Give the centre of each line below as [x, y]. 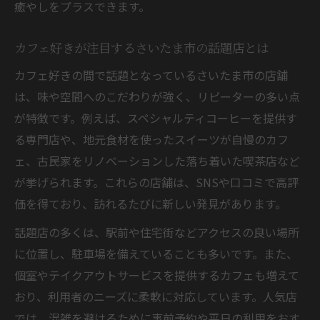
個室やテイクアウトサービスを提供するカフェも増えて [157, 275]
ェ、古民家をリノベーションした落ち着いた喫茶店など [157, 160]
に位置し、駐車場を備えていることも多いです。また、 [156, 253]
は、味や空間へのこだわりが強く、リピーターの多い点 [157, 96]
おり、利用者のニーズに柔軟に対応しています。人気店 [156, 296]
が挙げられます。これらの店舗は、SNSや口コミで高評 [156, 182]
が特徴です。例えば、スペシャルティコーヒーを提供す [156, 117]
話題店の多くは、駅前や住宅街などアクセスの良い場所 [157, 232]
